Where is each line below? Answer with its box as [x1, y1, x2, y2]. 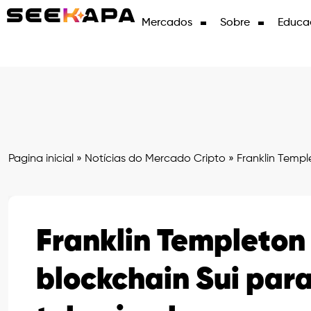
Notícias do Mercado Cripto [85, 153, 226, 165]
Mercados [142, 17, 193, 28]
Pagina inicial [8, 153, 74, 165]
